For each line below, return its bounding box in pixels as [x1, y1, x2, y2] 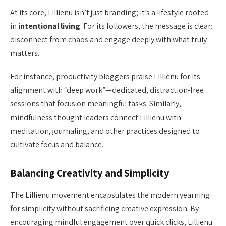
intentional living [18, 21, 80, 32]
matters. [10, 48, 39, 59]
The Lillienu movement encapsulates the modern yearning [10, 190, 210, 201]
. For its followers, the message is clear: [80, 21, 212, 32]
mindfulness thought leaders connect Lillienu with [10, 112, 181, 123]
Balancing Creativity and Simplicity [10, 165, 169, 180]
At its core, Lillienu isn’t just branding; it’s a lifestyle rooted [10, 7, 209, 18]
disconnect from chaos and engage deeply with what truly [10, 34, 207, 45]
